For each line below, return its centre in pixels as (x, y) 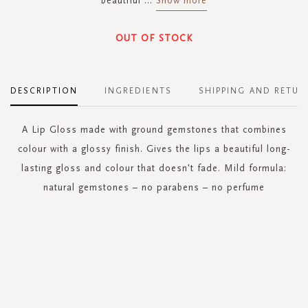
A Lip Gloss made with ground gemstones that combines (154, 129)
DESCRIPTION (44, 90)
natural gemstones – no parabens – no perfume (154, 187)
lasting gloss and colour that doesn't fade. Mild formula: (154, 168)
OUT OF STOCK (154, 38)
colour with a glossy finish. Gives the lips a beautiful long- (154, 148)
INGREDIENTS (138, 90)
